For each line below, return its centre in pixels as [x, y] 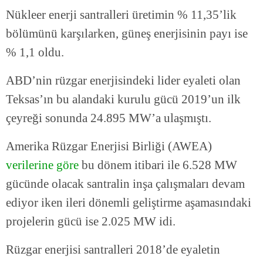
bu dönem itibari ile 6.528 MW [158, 165]
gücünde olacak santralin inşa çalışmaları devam [125, 184]
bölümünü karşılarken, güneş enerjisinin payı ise [127, 34]
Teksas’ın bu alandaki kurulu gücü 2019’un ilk [123, 100]
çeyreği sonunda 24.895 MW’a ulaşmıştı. [109, 118]
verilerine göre [42, 165]
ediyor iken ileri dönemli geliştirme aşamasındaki [129, 203]
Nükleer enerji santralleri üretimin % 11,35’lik [121, 15]
